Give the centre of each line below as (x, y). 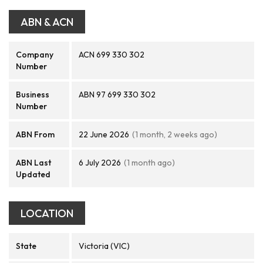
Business (33, 95)
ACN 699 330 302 (112, 55)
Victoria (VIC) (104, 246)
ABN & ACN (47, 22)
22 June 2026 (104, 134)
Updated (33, 174)
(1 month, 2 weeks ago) (175, 134)
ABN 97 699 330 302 (117, 95)
